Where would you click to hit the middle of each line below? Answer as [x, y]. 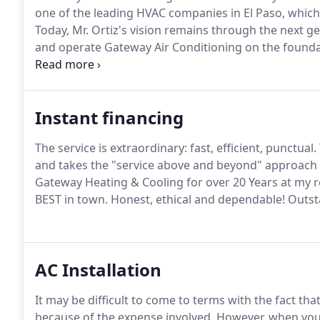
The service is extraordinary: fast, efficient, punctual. [176, 148]
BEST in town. [71, 199]
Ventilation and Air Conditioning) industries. [153, 81]
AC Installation [98, 270]
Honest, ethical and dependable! [196, 199]
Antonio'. [59, 64]
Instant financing [109, 117]
